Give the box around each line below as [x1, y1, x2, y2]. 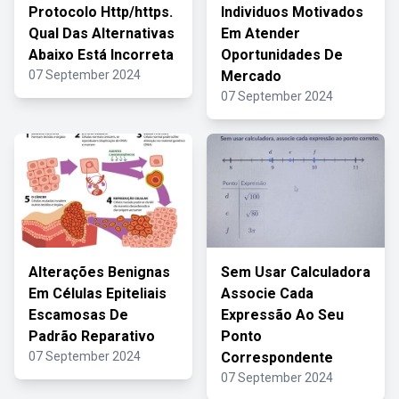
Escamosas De [28, 306, 128, 323]
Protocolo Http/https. [28, 4, 173, 20]
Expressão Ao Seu [221, 306, 344, 323]
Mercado [221, 68, 281, 85]
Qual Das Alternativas [28, 25, 175, 42]
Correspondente [221, 349, 333, 366]
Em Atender [221, 25, 300, 42]
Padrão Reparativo [28, 328, 155, 345]
